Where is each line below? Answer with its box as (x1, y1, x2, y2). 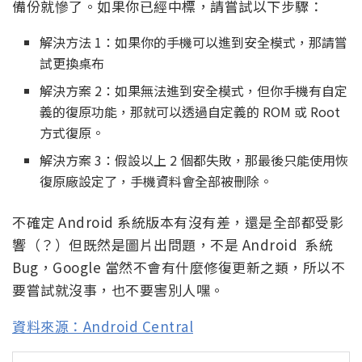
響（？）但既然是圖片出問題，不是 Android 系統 (12, 234, 333, 255)
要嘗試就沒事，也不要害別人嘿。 (12, 279, 225, 300)
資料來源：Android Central (12, 315, 193, 336)
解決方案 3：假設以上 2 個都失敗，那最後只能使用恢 (40, 149, 349, 170)
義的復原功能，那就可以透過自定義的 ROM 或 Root (40, 101, 341, 121)
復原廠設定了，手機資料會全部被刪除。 (40, 170, 273, 191)
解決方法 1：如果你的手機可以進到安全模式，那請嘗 (40, 32, 348, 52)
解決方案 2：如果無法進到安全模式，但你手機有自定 (40, 80, 348, 100)
